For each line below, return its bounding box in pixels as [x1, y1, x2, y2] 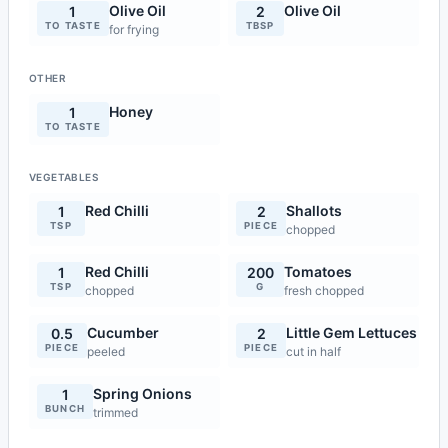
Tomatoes [284, 263, 352, 280]
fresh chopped [284, 283, 364, 298]
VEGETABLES [29, 171, 98, 183]
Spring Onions [93, 385, 193, 402]
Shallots [286, 202, 343, 219]
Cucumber [87, 324, 160, 341]
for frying [108, 22, 159, 37]
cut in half [286, 344, 342, 359]
